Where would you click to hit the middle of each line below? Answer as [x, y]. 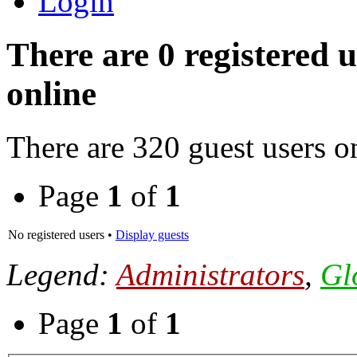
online [51, 93]
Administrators [210, 274]
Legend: [61, 274]
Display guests [152, 234]
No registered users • [62, 234]
